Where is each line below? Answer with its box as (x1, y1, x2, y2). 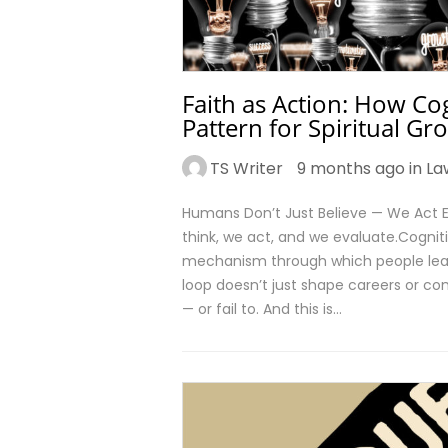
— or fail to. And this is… (182, 299, 342, 319)
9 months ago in (297, 157, 426, 180)
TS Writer (210, 157, 283, 180)
